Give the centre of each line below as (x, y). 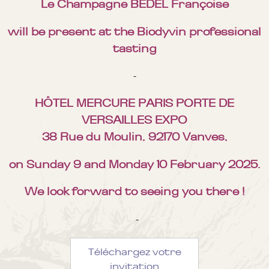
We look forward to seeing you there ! (134, 192)
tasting (134, 48)
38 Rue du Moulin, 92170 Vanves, (134, 137)
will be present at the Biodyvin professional (134, 32)
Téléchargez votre (134, 252)
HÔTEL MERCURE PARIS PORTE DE (134, 104)
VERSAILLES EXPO (134, 120)
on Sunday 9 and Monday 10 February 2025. (134, 164)
